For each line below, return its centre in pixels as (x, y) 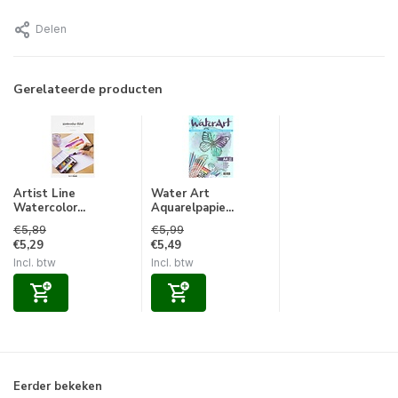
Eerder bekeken (58, 387)
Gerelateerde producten (88, 90)
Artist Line (44, 194)
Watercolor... (49, 208)
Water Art (180, 194)
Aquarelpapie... (192, 208)
